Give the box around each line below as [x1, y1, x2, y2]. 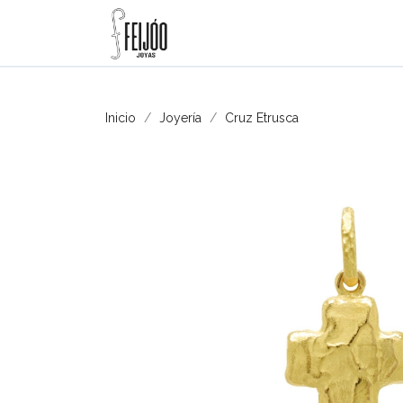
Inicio [105, 111, 136, 125]
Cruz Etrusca [225, 111, 299, 125]
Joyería [159, 111, 201, 125]
